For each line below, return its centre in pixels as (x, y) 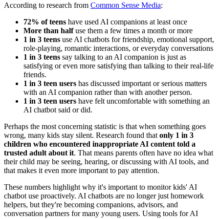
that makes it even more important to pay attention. (82, 171)
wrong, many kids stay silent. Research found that (82, 135)
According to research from (47, 5)
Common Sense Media (126, 5)
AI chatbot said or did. (58, 110)
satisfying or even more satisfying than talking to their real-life (119, 66)
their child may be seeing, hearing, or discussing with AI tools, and (106, 162)
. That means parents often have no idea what (143, 153)
